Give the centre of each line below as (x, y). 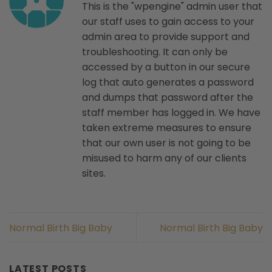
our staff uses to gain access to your (168, 21)
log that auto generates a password (168, 82)
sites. (94, 173)
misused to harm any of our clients (164, 158)
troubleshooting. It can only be (155, 52)
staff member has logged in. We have (171, 112)
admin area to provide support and (166, 36)
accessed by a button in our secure (166, 67)
